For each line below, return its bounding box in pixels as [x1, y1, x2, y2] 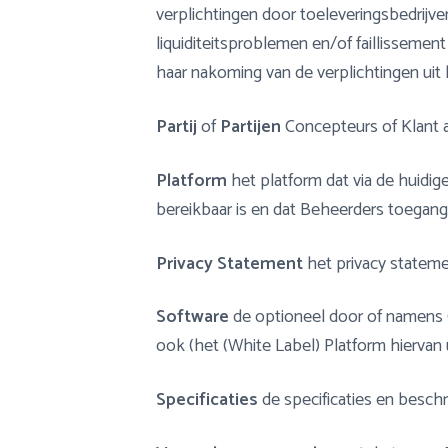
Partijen [220, 111, 281, 142]
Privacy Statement [156, 248, 303, 279]
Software [156, 302, 229, 333]
